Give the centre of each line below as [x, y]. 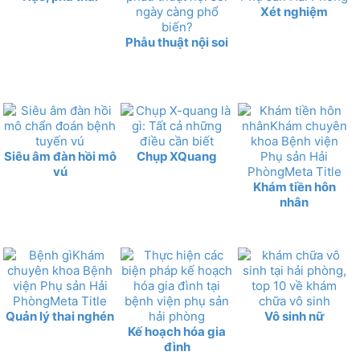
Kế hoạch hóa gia [177, 331]
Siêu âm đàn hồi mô [60, 156]
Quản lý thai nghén [60, 316]
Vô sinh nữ [294, 316]
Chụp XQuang [177, 156]
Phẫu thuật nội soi [177, 42]
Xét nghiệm [295, 11]
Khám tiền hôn [294, 186]
